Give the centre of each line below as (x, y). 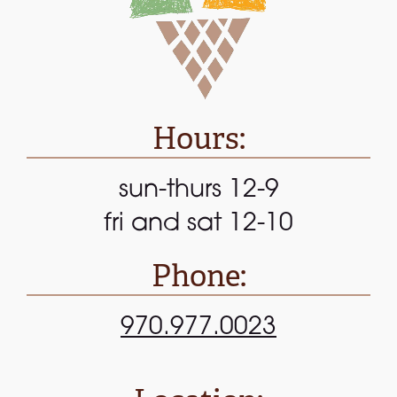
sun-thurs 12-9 (198, 191)
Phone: (198, 276)
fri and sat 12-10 (198, 225)
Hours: (198, 139)
